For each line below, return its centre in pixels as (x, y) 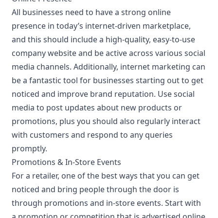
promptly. (29, 148)
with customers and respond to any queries (92, 135)
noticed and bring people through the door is (95, 189)
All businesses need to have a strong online (91, 12)
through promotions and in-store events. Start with (106, 203)
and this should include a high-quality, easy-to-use (103, 39)
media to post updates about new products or (97, 108)
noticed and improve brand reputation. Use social (103, 94)
